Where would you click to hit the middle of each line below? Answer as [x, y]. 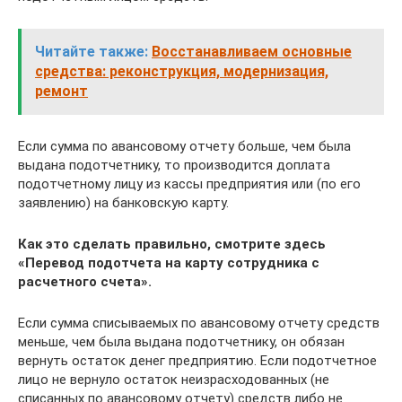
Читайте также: [92, 51]
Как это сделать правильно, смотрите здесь [172, 244]
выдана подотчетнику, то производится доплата [174, 165]
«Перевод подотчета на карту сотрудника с [169, 262]
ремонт [61, 91]
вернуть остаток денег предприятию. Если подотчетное [197, 360]
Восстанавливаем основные [252, 51]
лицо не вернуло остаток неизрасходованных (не [174, 379]
